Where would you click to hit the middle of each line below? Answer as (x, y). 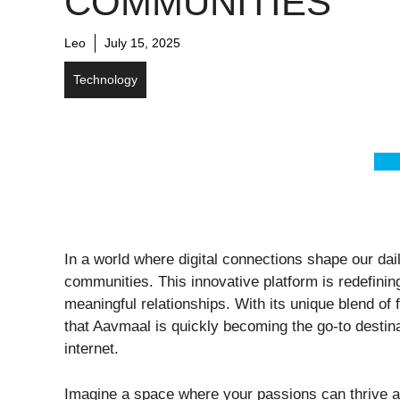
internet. (92, 349)
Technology (105, 80)
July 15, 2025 (142, 43)
